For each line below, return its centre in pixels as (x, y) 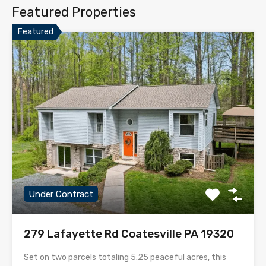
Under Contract (61, 194)
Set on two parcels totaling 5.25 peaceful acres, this (125, 258)
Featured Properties (74, 12)
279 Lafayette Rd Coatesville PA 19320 (129, 234)
